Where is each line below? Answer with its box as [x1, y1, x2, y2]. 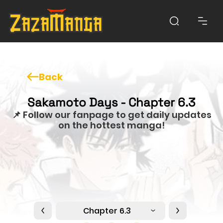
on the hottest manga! [58, 118, 165, 131]
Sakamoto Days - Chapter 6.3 [27, 94, 196, 110]
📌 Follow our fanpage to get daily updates [11, 108, 212, 121]
